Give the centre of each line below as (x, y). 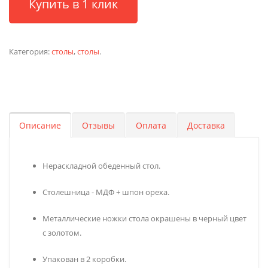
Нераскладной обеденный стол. (101, 166)
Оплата (151, 126)
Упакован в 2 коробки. (84, 259)
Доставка (206, 126)
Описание (40, 126)
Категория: (30, 52)
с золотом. (62, 233)
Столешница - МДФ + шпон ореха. (106, 192)
